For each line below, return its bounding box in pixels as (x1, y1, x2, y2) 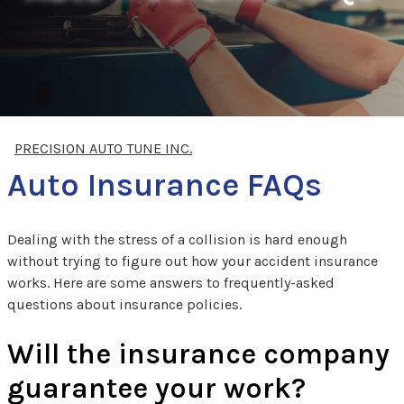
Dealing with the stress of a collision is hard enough (7, 231, 347, 249)
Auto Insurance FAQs (7, 166, 322, 205)
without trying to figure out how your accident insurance (7, 252, 378, 271)
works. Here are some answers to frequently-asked (7, 274, 335, 292)
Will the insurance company (7, 337, 390, 372)
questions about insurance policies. (7, 296, 242, 314)
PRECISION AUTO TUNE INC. (14, 140, 192, 158)
